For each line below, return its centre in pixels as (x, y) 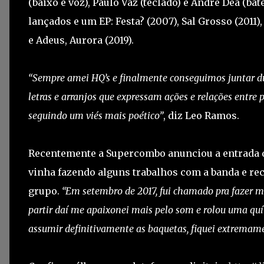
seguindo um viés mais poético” (96, 115)
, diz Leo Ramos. (201, 115)
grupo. (45, 191)
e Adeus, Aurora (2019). (81, 40)
